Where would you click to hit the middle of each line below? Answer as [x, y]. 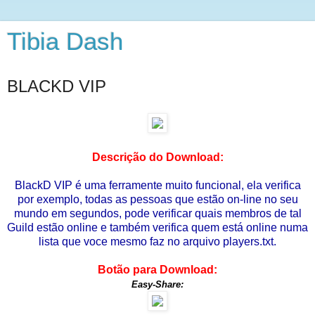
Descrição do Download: [157, 157]
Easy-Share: [157, 284]
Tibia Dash [65, 41]
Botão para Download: [157, 269]
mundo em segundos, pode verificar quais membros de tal [157, 213]
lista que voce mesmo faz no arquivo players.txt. [157, 241]
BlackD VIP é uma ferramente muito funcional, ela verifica [157, 185]
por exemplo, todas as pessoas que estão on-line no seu [157, 199]
